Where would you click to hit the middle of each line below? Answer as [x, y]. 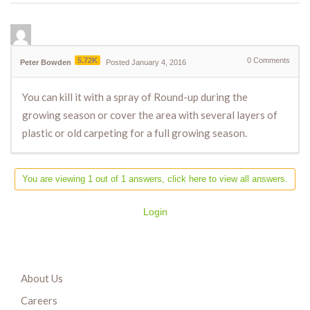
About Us [42, 279]
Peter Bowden [46, 63]
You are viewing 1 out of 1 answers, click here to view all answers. [155, 179]
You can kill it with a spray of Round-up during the [135, 97]
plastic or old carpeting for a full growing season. [135, 133]
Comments [271, 61]
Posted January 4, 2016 [146, 63]
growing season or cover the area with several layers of [150, 115]
